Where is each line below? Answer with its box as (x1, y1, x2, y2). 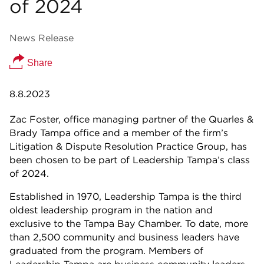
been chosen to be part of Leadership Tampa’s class (9, 154, 250, 166)
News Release (9, 32, 74, 44)
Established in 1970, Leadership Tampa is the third (9, 190, 242, 203)
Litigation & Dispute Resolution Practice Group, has (9, 140, 247, 153)
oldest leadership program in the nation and (9, 204, 213, 216)
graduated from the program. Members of (9, 245, 203, 257)
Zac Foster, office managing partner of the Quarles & (9, 113, 253, 126)
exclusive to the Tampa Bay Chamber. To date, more (9, 217, 248, 230)
